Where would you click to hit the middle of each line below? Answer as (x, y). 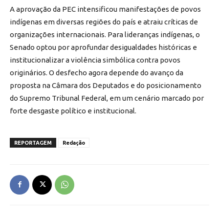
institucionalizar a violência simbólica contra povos (95, 60)
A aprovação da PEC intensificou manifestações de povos (105, 9)
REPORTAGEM (33, 142)
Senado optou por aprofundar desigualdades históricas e (103, 47)
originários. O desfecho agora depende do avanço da (97, 72)
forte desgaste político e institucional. (73, 110)
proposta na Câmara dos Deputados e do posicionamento (106, 85)
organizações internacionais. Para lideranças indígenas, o (105, 34)
